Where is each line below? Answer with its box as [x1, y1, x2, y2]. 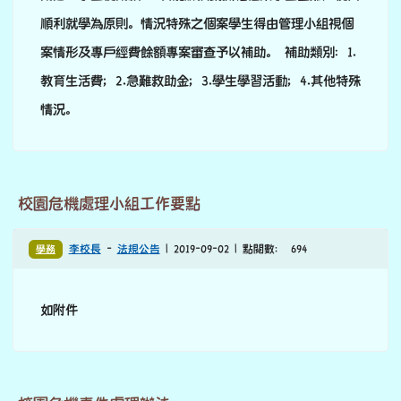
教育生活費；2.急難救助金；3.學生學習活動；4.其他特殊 [40, 73, 361, 89]
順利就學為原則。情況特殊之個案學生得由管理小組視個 [40, 16, 354, 31]
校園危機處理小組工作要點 [18, 195, 200, 213]
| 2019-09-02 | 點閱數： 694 [159, 243, 307, 256]
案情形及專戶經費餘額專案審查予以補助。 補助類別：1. [40, 45, 356, 60]
